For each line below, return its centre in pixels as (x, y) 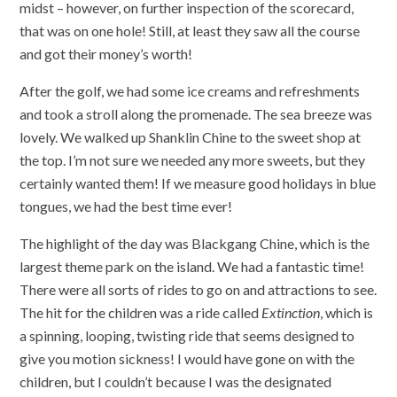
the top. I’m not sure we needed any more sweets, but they (193, 160)
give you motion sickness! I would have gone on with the (187, 359)
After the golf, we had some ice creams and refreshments (190, 91)
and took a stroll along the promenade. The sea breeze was (196, 114)
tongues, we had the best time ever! (126, 206)
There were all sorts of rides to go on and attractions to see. (198, 290)
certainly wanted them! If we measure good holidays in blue (198, 183)
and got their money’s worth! (106, 54)
